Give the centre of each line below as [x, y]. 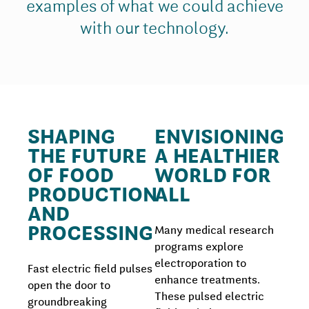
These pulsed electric [209, 297]
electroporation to [200, 264]
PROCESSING [90, 235]
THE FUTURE [87, 158]
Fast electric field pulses [90, 269]
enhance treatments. [207, 280]
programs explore [199, 247]
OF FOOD [71, 177]
